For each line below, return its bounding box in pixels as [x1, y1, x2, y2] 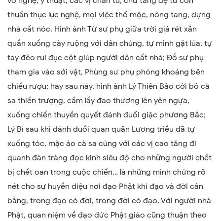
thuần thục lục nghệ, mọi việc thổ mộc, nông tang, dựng [7, 9, 211, 20]
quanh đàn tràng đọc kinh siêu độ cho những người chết [7, 152, 212, 163]
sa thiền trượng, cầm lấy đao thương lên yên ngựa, [7, 95, 189, 106]
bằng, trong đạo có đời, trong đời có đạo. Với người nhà [7, 195, 211, 206]
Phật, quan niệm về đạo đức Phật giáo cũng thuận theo [7, 210, 207, 220]
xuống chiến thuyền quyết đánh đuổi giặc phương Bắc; [7, 110, 206, 120]
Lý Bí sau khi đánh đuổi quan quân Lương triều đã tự [7, 124, 195, 134]
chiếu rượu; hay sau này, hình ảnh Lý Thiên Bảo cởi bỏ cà [7, 81, 210, 91]
